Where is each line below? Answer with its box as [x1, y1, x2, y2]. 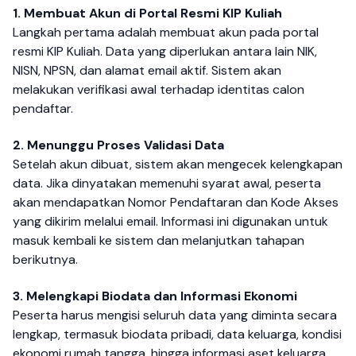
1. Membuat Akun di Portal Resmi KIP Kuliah [13, 4, 282, 21]
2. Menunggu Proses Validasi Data [13, 136, 224, 153]
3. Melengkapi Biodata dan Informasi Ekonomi [13, 288, 297, 305]
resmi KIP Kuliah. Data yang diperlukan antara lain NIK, [13, 42, 317, 60]
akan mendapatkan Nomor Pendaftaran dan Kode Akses [13, 193, 339, 211]
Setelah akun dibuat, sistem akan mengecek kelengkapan [13, 155, 342, 172]
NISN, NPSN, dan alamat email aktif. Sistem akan [13, 61, 281, 79]
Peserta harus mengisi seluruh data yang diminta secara [13, 307, 337, 324]
